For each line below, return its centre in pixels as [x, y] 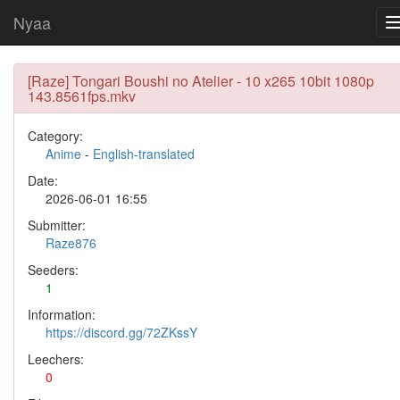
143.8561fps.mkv [82, 96]
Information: [62, 314]
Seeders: [53, 270]
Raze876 [71, 243]
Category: [55, 136]
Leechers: [56, 359]
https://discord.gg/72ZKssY [121, 332]
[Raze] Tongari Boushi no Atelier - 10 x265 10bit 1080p [201, 81]
